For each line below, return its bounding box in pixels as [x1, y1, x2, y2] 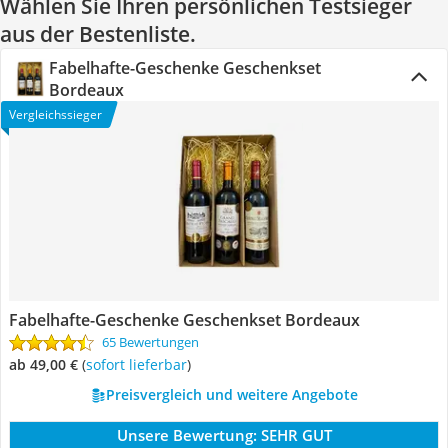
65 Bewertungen [102, 333, 199, 351]
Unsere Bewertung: [116, 425, 257, 445]
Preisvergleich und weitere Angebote [105, 385, 358, 404]
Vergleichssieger [9, 106, 102, 123]
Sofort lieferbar [93, 355, 187, 374]
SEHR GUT [260, 425, 332, 445]
